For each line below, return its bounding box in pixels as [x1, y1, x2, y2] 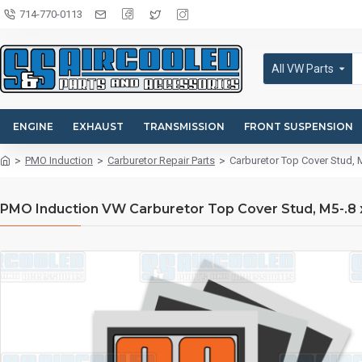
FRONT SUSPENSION [244, 120, 353, 133]
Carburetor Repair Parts [107, 154, 215, 166]
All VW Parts [271, 61, 334, 75]
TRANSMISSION [143, 120, 225, 133]
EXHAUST [73, 120, 124, 133]
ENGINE [13, 120, 53, 133]
